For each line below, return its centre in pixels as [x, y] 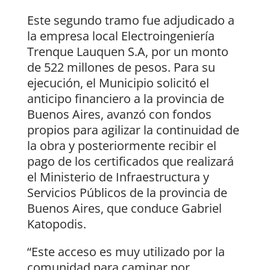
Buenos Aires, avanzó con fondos [119, 115]
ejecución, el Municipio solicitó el [118, 83]
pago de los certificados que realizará [130, 162]
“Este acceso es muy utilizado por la [126, 252]
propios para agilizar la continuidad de [133, 130]
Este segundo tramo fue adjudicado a [130, 20]
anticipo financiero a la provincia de [125, 99]
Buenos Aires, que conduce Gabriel [124, 209]
